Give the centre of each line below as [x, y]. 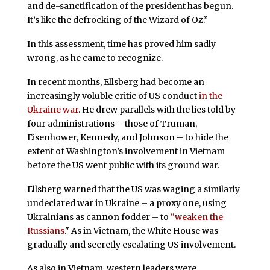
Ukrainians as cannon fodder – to [99, 217]
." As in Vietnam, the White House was [141, 231]
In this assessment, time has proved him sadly [121, 44]
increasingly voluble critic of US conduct [113, 96]
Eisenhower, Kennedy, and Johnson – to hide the [127, 137]
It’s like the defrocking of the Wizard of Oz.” [117, 20]
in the [210, 96]
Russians [46, 231]
